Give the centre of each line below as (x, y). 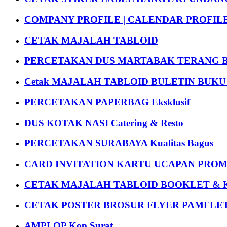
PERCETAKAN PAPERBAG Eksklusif (107, 102)
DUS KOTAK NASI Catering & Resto (104, 123)
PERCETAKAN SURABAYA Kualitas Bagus (119, 143)
